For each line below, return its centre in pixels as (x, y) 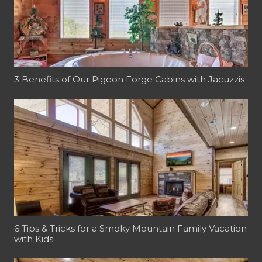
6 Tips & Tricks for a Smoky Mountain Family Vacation (130, 228)
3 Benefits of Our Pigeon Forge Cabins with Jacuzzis (129, 79)
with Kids (34, 239)
